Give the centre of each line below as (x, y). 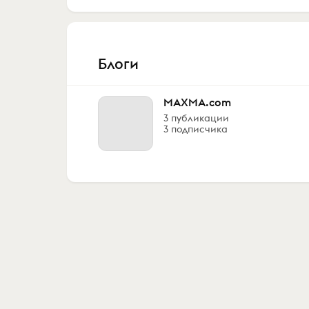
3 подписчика (196, 129)
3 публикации (196, 118)
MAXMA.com (197, 102)
